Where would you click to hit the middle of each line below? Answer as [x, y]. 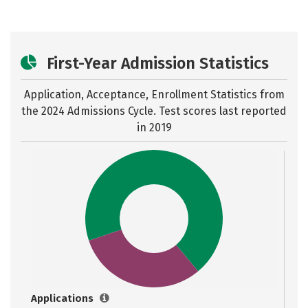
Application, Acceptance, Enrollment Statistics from [154, 95]
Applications [64, 298]
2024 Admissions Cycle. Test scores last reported [164, 111]
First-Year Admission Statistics [158, 63]
